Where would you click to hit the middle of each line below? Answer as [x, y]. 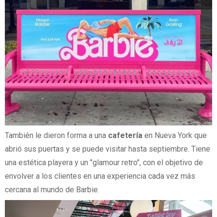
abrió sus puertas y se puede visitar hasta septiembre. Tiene [108, 149]
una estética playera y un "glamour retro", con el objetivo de [104, 162]
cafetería [126, 135]
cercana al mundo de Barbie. [52, 189]
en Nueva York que [176, 135]
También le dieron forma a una [56, 135]
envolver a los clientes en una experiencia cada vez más [100, 176]
